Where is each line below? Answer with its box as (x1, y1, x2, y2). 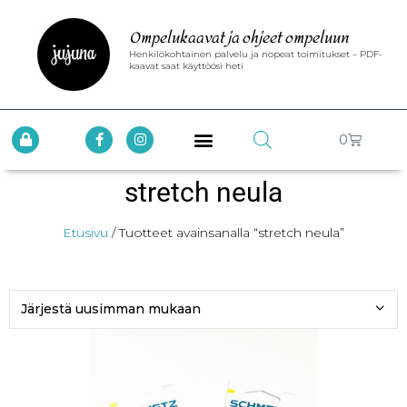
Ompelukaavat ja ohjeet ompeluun (129, 23, 350, 52)
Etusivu (63, 223, 108, 241)
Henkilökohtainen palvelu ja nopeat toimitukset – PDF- (129, 47, 383, 60)
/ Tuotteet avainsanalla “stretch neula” (108, 223, 344, 241)
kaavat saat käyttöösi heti (129, 59, 244, 72)
